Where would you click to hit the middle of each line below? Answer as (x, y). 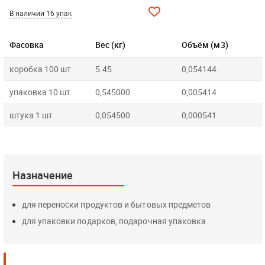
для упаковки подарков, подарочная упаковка (114, 221)
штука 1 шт (31, 115)
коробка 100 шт (40, 69)
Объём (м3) (205, 45)
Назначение (42, 175)
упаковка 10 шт (40, 92)
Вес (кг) (110, 45)
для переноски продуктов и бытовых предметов (116, 204)
